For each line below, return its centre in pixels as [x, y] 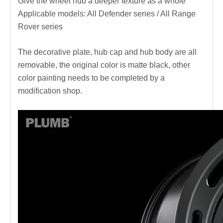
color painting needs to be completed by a [91, 78]
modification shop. [50, 91]
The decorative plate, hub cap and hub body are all [107, 52]
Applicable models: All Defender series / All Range [107, 14]
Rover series [40, 27]
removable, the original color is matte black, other [104, 65]
